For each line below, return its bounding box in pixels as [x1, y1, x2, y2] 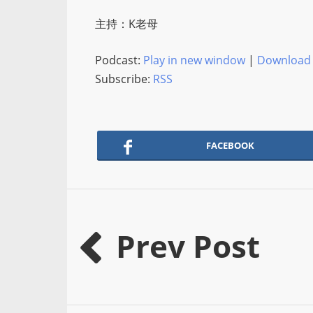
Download [257, 52, 311, 68]
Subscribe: [95, 71, 153, 87]
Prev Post [116, 225, 260, 267]
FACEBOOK [205, 139, 254, 152]
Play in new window [143, 52, 245, 68]
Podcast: [95, 52, 143, 68]
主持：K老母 [95, 16, 158, 31]
